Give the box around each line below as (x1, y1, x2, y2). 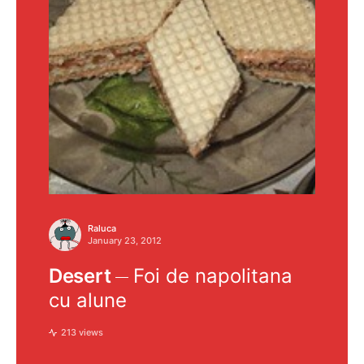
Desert (49, 264, 111, 288)
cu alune (49, 288, 127, 312)
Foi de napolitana (133, 264, 293, 288)
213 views (61, 327, 103, 338)
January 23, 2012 (88, 235, 162, 246)
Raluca (88, 223, 116, 234)
